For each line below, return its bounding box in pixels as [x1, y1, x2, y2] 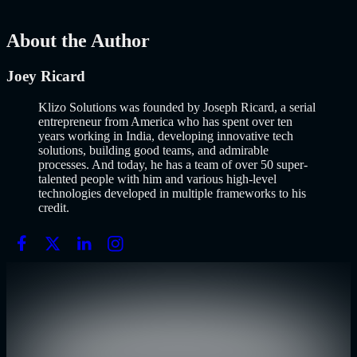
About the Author [6, 30, 150, 52]
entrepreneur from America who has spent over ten [38, 114, 292, 128]
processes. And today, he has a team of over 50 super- [38, 157, 308, 171]
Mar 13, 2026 [6, 16, 75, 30]
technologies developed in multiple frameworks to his [38, 186, 306, 200]
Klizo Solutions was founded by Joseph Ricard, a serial [38, 100, 316, 114]
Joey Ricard [6, 68, 85, 85]
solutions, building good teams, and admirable [38, 143, 269, 157]
